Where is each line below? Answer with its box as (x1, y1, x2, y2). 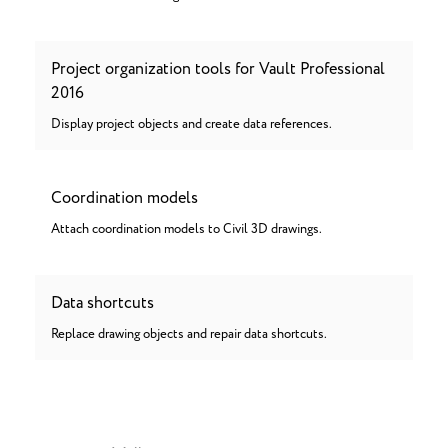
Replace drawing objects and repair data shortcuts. (51, 325, 327, 344)
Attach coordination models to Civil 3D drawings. (51, 220, 322, 239)
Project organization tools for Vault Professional (51, 57, 385, 81)
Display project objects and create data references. (51, 115, 332, 134)
